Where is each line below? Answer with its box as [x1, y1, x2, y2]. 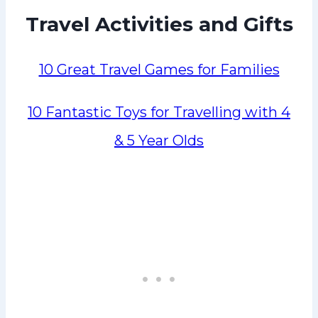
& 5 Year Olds [114, 132, 204, 150]
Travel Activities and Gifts [25, 11, 293, 36]
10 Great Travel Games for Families [38, 61, 280, 79]
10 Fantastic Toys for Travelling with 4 [28, 104, 290, 121]
